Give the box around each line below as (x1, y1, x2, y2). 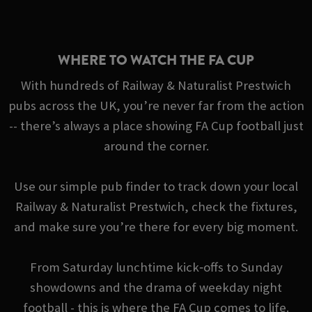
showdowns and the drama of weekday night (30, 279, 282, 296)
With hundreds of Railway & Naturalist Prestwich (21, 77, 291, 94)
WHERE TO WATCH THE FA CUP (58, 50, 254, 71)
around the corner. (103, 138, 209, 155)
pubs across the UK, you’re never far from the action (8, 97, 304, 114)
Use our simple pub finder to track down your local (14, 178, 298, 195)
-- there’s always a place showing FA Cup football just (8, 118, 304, 134)
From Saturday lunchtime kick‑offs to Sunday (29, 259, 283, 276)
